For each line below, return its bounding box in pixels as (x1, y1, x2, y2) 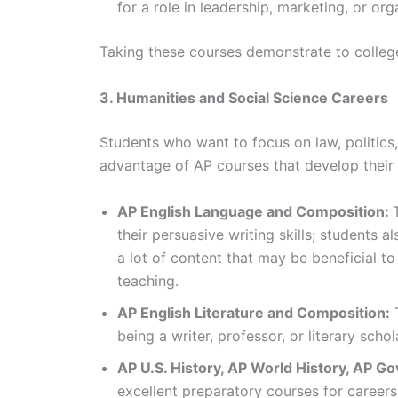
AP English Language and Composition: (117, 202, 393, 220)
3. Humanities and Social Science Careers (99, 89, 388, 107)
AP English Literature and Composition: (117, 303, 390, 322)
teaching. (117, 271, 183, 290)
